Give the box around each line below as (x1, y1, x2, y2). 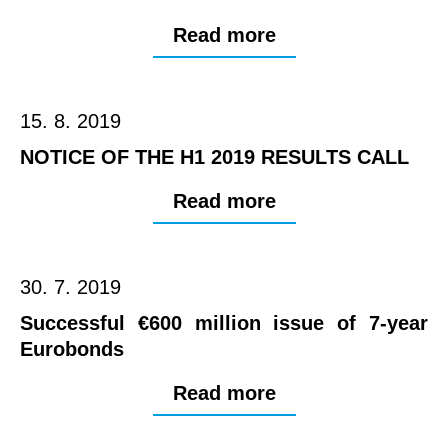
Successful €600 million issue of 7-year (20, 312, 428, 335)
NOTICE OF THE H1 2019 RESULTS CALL (20, 146, 409, 169)
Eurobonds (20, 338, 124, 361)
